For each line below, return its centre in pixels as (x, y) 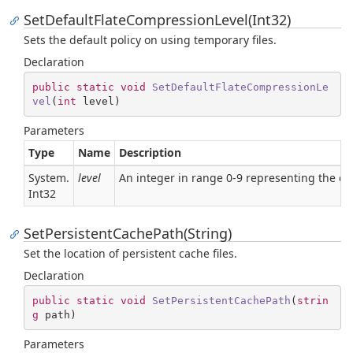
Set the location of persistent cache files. (130, 253)
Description (150, 152)
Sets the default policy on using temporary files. (150, 40)
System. (49, 178)
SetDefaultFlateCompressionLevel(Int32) (157, 20)
